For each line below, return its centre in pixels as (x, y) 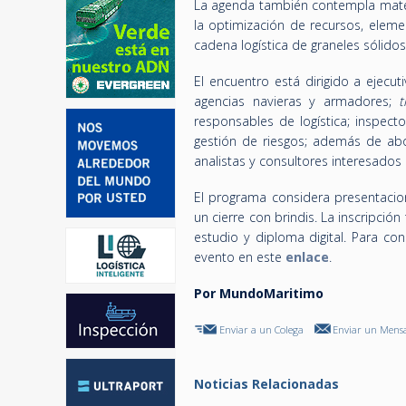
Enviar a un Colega (261, 329)
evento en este (240, 257)
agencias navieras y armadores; (297, 101)
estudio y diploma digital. (271, 237)
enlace (307, 257)
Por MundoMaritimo (259, 293)
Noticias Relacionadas (266, 384)
